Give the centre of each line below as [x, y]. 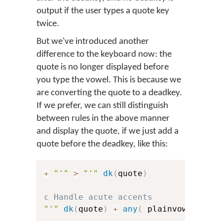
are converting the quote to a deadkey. [109, 93]
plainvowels [175, 209]
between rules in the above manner [103, 119]
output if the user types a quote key [103, 11]
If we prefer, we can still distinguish [102, 106]
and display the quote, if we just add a [108, 131]
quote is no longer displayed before [103, 67]
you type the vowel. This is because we [109, 80]
